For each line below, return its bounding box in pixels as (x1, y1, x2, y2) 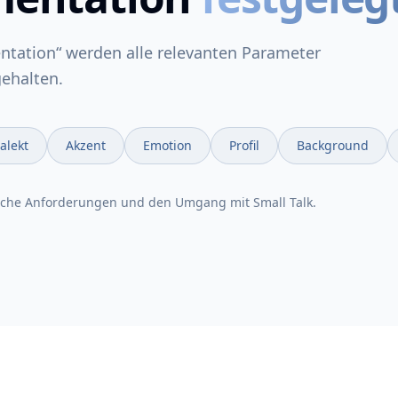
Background (297, 137, 369, 154)
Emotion (143, 137, 192, 154)
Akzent (66, 137, 106, 154)
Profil (229, 137, 259, 154)
